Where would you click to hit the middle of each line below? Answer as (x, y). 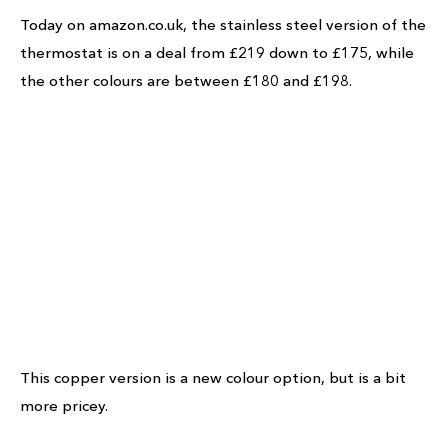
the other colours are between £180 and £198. (186, 80)
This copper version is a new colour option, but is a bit (213, 377)
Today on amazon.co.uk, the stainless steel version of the (223, 24)
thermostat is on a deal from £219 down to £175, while (217, 52)
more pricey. (64, 405)
